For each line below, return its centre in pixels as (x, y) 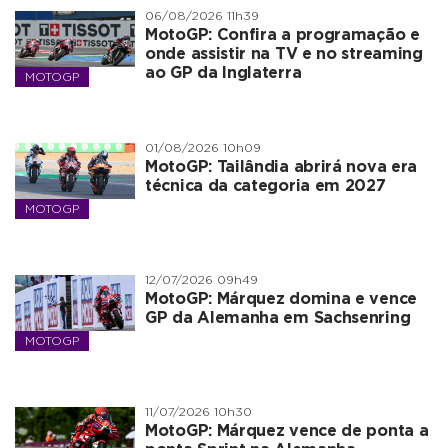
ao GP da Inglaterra (223, 73)
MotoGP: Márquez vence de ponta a (287, 431)
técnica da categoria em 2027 (265, 186)
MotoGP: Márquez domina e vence (281, 299)
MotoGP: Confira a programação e (282, 35)
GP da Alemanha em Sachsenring (278, 318)
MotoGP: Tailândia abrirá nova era (281, 167)
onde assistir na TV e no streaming (284, 54)
